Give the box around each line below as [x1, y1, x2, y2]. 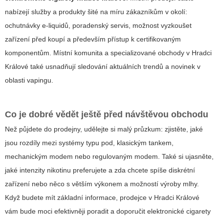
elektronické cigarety [147, 207, 211, 216]
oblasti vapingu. [5, 76, 53, 85]
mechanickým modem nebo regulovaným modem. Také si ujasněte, [5, 153, 214, 161]
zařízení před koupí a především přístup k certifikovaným [5, 35, 181, 44]
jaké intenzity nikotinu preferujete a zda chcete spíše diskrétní [5, 166, 195, 175]
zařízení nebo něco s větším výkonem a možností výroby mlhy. [5, 180, 199, 188]
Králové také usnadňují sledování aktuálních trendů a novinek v [5, 63, 200, 71]
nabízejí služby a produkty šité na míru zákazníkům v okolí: [5, 8, 187, 16]
